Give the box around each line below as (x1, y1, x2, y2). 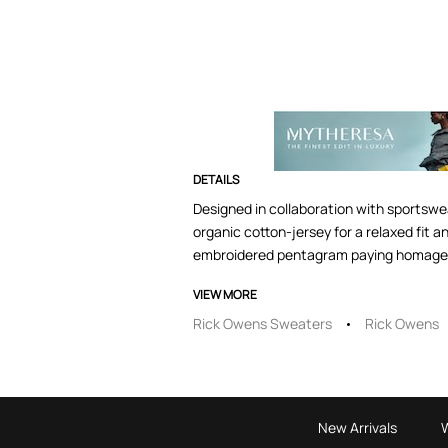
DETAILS (193, 171, 239, 188)
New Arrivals (318, 418, 397, 437)
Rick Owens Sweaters (193, 314, 332, 333)
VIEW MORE (193, 286, 257, 303)
